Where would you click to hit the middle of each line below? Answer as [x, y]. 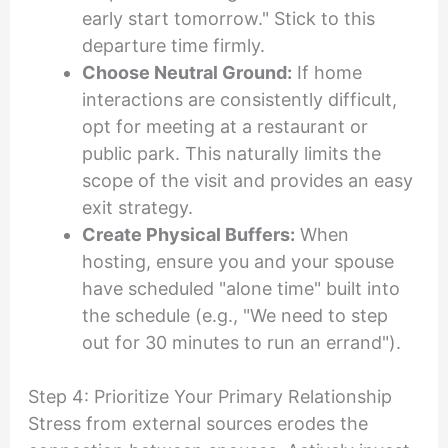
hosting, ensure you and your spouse [237, 262]
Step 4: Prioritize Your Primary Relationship [209, 397]
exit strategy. [137, 208]
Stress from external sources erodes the [197, 424]
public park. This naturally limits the [231, 154]
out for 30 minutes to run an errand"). [241, 343]
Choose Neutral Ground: [186, 73]
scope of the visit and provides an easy [247, 181]
